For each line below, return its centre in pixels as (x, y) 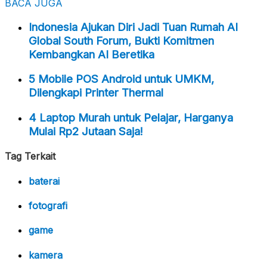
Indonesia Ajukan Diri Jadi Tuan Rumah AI (133, 27)
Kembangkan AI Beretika (91, 54)
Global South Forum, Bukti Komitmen (121, 41)
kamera (46, 255)
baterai (44, 181)
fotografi (48, 206)
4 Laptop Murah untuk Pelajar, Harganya (131, 117)
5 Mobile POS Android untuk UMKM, (121, 79)
